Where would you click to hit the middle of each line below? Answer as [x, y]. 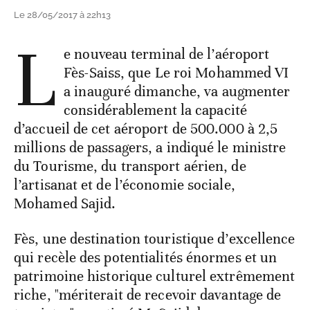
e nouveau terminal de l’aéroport [167, 54]
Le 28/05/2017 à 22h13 [62, 15]
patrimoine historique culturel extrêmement [155, 276]
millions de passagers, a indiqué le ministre [150, 147]
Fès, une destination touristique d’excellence [155, 238]
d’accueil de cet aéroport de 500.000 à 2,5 [146, 128]
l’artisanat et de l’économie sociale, [125, 184]
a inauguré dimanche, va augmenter [177, 91]
